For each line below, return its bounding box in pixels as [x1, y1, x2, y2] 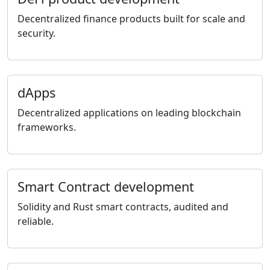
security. [17, 27, 55, 40]
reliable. [17, 215, 54, 228]
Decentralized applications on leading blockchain [17, 106, 241, 119]
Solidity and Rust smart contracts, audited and [17, 200, 228, 213]
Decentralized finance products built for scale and [17, 12, 245, 25]
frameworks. [17, 121, 76, 134]
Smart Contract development [17, 178, 194, 195]
